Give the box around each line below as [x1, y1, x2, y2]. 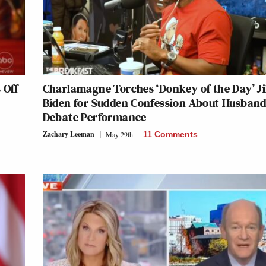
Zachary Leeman [42, 128, 94, 139]
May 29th [105, 129, 133, 139]
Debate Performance [42, 108, 147, 125]
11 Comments [142, 129, 198, 139]
